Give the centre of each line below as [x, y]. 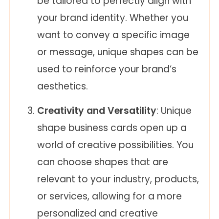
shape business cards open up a [112, 128]
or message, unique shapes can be [118, 52]
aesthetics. [63, 87]
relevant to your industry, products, [118, 179]
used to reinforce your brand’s [107, 69]
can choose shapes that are [103, 162]
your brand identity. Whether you [113, 18]
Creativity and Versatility [97, 111]
